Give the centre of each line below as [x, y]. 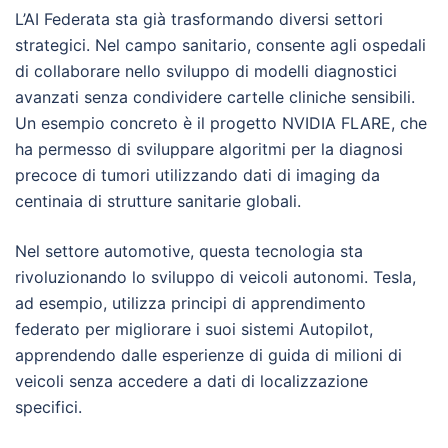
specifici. [48, 407]
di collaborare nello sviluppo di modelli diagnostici [206, 71]
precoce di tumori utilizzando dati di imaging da [197, 175]
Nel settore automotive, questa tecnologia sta [189, 251]
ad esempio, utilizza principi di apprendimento [190, 303]
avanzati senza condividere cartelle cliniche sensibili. [215, 97]
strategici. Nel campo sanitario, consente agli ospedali [220, 45]
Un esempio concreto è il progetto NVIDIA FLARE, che [221, 123]
